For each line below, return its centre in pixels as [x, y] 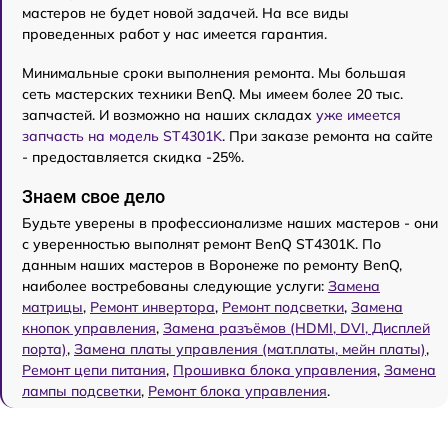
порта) [44, 349]
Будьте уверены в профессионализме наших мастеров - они [230, 223]
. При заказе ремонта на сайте [327, 136]
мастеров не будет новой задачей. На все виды [185, 13]
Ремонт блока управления [237, 391]
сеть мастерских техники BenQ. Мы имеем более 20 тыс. [212, 94]
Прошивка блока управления [275, 370]
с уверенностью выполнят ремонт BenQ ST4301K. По [201, 244]
